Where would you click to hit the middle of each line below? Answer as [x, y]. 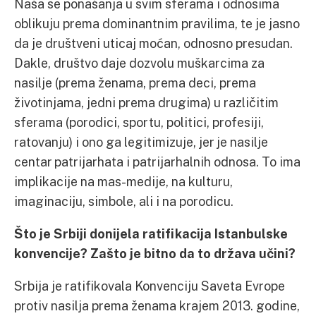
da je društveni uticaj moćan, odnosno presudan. [153, 43]
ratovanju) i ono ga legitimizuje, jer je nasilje [141, 142]
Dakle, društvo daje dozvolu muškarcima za [139, 63]
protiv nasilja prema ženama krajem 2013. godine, [157, 305]
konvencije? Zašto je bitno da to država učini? [155, 253]
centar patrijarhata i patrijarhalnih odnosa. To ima [157, 162]
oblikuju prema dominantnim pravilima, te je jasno [157, 23]
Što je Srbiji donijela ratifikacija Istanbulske [151, 233]
